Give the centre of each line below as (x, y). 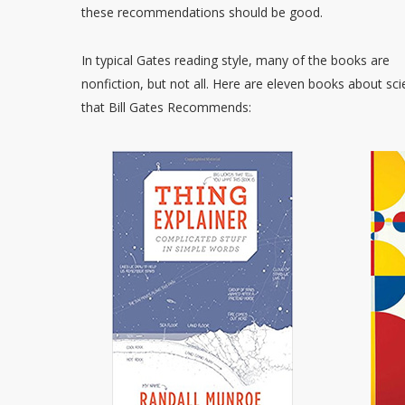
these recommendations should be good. (202, 12)
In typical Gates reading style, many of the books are (236, 60)
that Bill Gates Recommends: (167, 107)
